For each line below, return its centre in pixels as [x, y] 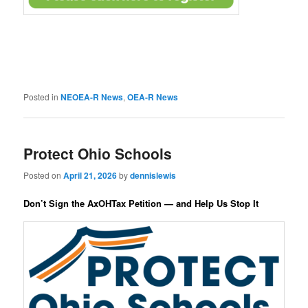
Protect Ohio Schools [98, 154]
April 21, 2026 [90, 175]
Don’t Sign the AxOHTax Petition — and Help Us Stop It [141, 203]
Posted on [44, 175]
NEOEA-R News [92, 97]
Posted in [41, 97]
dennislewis [153, 175]
